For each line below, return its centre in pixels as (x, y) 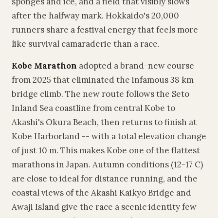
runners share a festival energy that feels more (105, 30)
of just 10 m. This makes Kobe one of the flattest (106, 150)
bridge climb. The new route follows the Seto (100, 94)
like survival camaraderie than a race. (86, 44)
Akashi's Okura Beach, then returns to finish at (104, 122)
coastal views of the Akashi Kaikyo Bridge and (101, 193)
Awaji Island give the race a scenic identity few (104, 207)
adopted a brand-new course (136, 66)
